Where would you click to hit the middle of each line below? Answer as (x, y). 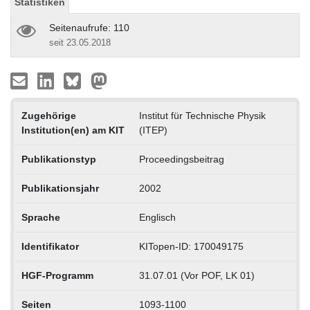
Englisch (157, 217)
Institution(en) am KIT (73, 130)
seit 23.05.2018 (80, 42)
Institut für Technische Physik (202, 115)
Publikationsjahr (60, 188)
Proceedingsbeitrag (181, 159)
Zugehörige (48, 115)
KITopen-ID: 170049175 (191, 246)
